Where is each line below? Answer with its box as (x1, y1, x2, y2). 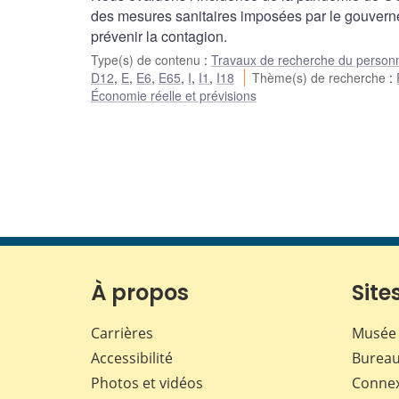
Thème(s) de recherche (252, 69, 390, 87)
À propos (91, 278, 189, 308)
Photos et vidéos (91, 373, 203, 394)
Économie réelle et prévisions (91, 86, 256, 105)
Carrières (91, 323, 153, 344)
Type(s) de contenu (91, 51, 204, 69)
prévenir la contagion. (91, 26, 227, 47)
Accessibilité (91, 348, 173, 369)
